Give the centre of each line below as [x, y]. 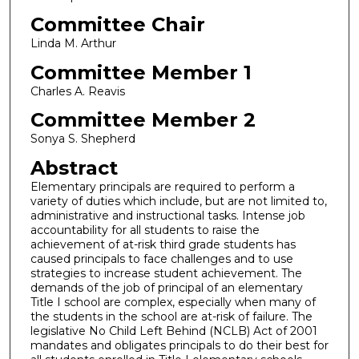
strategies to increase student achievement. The [166, 274]
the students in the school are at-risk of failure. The [171, 317]
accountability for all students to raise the [145, 230]
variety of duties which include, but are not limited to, [178, 202]
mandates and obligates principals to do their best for [179, 346]
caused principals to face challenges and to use [161, 259]
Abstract [74, 168]
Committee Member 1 [141, 72]
